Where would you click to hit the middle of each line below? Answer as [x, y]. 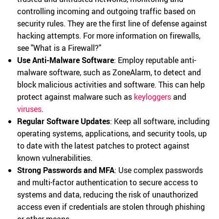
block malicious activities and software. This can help [111, 85]
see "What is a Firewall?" [59, 48]
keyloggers [153, 97]
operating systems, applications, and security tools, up [112, 133]
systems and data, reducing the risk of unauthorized [108, 195]
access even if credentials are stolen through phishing [111, 207]
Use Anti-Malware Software [66, 60]
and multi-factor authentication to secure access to [108, 182]
